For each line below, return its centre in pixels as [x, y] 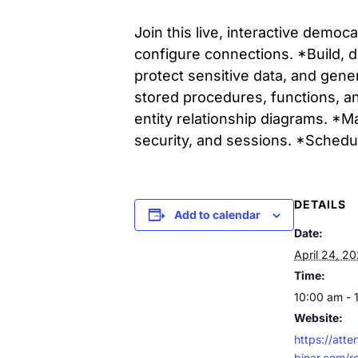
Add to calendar [217, 215]
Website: [318, 318]
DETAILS [320, 204]
